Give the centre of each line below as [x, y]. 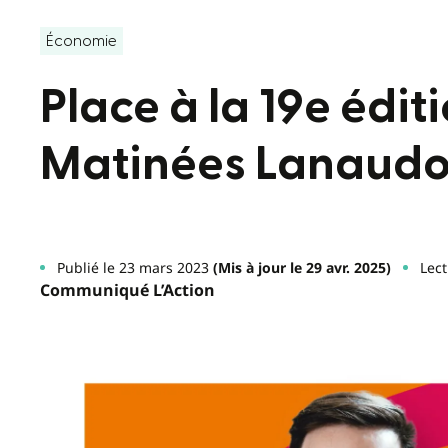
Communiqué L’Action [127, 289]
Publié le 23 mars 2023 [132, 267]
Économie [81, 40]
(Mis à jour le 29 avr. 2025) [299, 267]
